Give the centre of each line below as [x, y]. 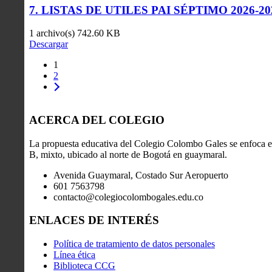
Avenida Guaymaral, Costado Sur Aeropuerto [141, 175]
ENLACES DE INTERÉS [94, 220]
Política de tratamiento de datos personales [134, 244]
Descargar [49, 44]
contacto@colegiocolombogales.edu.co [128, 197]
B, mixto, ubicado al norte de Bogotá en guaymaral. [128, 154]
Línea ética [74, 255]
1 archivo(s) [53, 33]
